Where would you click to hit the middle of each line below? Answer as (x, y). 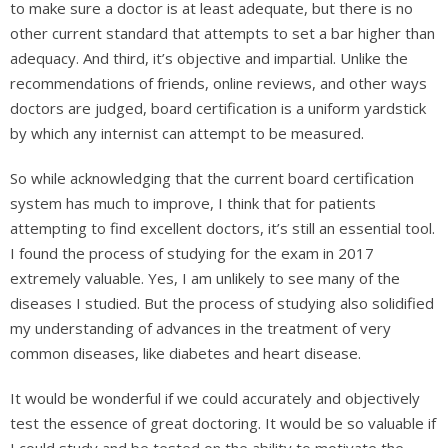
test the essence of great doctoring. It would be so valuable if (223, 422)
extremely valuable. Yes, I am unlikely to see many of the (205, 277)
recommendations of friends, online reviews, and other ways (218, 82)
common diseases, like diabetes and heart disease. (185, 352)
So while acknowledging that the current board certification (212, 177)
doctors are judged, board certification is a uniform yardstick (218, 107)
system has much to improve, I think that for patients (193, 202)
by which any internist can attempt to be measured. (187, 132)
